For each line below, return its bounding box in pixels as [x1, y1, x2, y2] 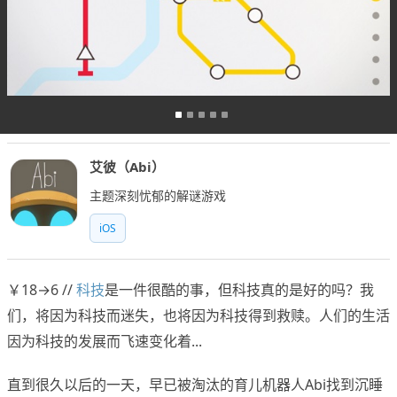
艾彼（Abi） [90, 158, 165, 176]
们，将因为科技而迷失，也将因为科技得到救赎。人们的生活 [7, 306, 390, 326]
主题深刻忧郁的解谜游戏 [90, 187, 226, 205]
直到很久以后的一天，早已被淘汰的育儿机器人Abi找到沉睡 [7, 375, 383, 395]
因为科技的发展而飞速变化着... [7, 331, 202, 352]
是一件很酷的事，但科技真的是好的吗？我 [105, 280, 374, 300]
